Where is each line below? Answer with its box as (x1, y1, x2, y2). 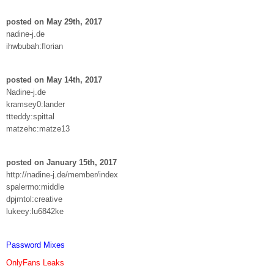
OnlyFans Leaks (6, 257, 64, 267)
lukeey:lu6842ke (6, 206, 64, 216)
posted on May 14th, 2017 (6, 75, 102, 84)
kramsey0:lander (6, 99, 65, 109)
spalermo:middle (6, 182, 64, 191)
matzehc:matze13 (6, 124, 70, 133)
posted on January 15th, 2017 (6, 157, 117, 167)
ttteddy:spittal (6, 111, 54, 121)
